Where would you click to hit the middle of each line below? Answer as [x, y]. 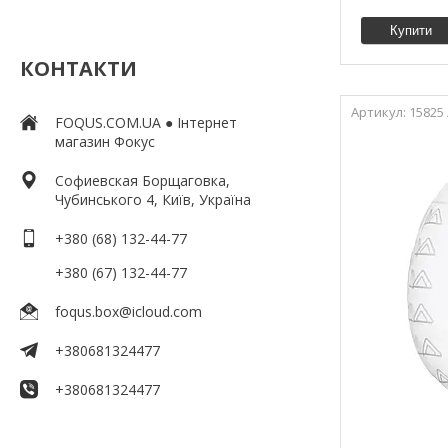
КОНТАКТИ [78, 68]
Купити [411, 30]
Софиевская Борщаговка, [142, 180]
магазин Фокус [105, 141]
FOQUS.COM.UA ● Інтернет [146, 122]
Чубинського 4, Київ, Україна [153, 199]
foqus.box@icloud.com [128, 311]
